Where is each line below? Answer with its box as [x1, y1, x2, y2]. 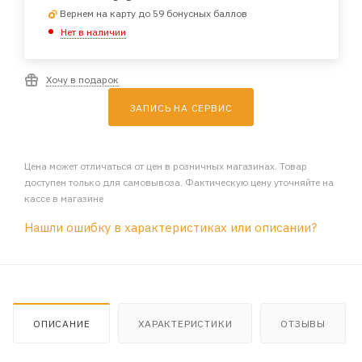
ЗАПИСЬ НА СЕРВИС [129, 101, 233, 114]
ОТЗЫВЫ [280, 317, 326, 330]
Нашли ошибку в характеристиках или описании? [24, 219, 317, 235]
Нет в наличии [60, 25, 126, 38]
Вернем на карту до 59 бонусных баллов [59, 7, 247, 19]
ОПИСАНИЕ [33, 317, 90, 330]
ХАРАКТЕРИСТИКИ [138, 317, 233, 330]
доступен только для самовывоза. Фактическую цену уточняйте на [23, 175, 334, 188]
